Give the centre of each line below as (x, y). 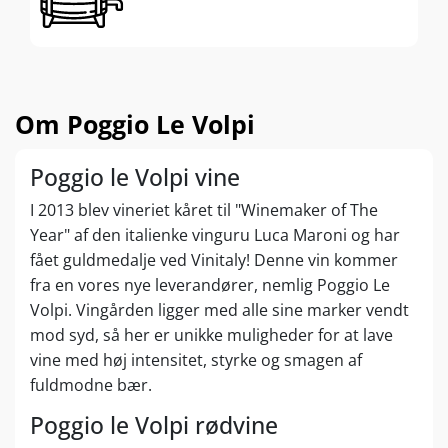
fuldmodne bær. (91, 384)
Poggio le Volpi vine (135, 177)
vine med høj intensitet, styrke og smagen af (196, 359)
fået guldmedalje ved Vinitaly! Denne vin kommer (214, 259)
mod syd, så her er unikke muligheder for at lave (211, 334)
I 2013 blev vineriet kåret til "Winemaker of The (204, 209)
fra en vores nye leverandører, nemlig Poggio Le (210, 284)
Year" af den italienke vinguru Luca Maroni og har (215, 234)
